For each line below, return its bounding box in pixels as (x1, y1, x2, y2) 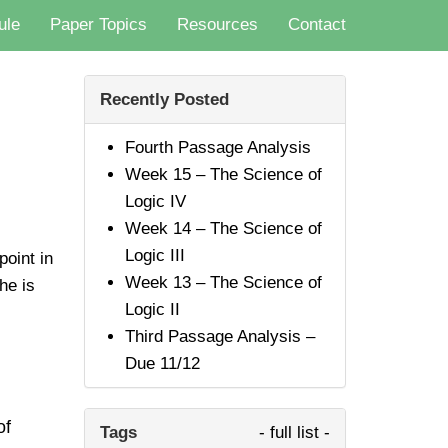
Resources (177, 15, 258, 34)
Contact (288, 15, 346, 34)
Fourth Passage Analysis (124, 138, 311, 157)
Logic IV (124, 192, 186, 211)
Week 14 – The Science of (124, 219, 322, 238)
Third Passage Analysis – (124, 327, 315, 346)
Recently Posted (99, 90, 229, 109)
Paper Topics (50, 15, 147, 34)
